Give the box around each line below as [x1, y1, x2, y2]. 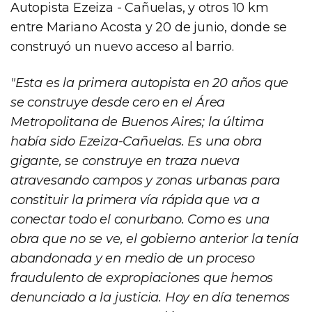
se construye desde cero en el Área [10, 94, 226, 110]
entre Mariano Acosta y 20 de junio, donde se [10, 19, 288, 35]
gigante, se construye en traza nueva [10, 153, 240, 169]
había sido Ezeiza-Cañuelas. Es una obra [10, 133, 263, 149]
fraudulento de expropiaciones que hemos [10, 270, 274, 286]
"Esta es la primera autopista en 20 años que [10, 75, 289, 91]
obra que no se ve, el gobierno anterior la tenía [10, 231, 299, 247]
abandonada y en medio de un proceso [10, 250, 255, 266]
